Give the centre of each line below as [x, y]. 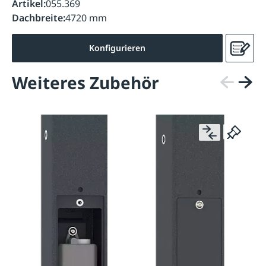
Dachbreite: [39, 18]
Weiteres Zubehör [85, 82]
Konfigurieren [117, 48]
